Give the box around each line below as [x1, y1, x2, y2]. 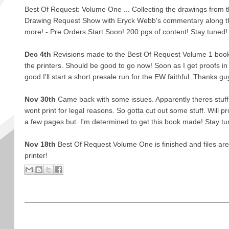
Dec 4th [24, 50, 53, 58]
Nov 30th [24, 95, 56, 103]
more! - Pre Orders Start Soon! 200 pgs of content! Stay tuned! [24, 28, 227, 36]
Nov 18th [24, 140, 56, 148]
